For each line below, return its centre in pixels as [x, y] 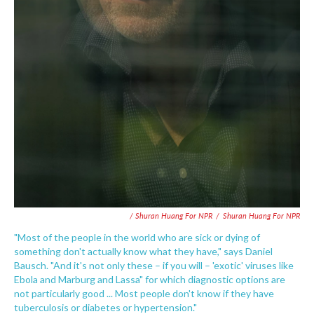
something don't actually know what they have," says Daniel [143, 251]
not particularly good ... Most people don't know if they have [144, 293]
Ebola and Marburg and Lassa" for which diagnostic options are [150, 279]
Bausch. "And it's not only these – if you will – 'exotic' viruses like [154, 265]
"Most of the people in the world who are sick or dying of [137, 237]
